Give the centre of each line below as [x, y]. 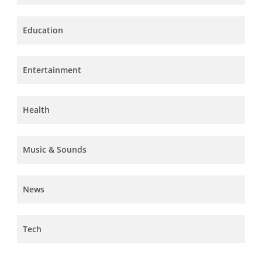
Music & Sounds [55, 149]
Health [36, 109]
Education [43, 30]
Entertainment [52, 70]
